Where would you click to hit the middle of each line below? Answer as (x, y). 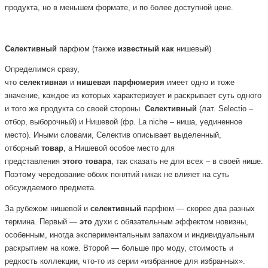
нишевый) (194, 49)
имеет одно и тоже (200, 83)
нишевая (94, 83)
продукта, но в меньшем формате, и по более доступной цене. (119, 8)
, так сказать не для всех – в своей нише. (187, 162)
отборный (23, 149)
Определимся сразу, (42, 70)
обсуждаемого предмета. (52, 188)
